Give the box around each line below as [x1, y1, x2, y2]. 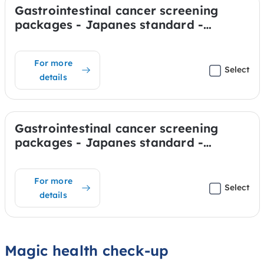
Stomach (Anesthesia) [14, 148, 147, 164]
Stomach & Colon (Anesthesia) [14, 31, 198, 46]
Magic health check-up [4, 241, 169, 259]
